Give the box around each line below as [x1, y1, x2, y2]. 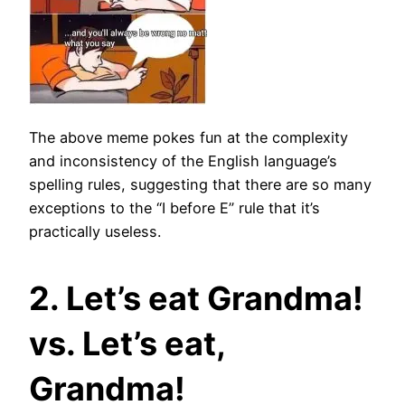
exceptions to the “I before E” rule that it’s [29, 199, 320, 218]
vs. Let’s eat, [29, 324, 225, 364]
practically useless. [29, 222, 161, 241]
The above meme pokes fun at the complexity [29, 128, 348, 147]
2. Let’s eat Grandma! [29, 278, 363, 319]
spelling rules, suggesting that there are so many [29, 175, 372, 194]
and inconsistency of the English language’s [29, 152, 337, 171]
